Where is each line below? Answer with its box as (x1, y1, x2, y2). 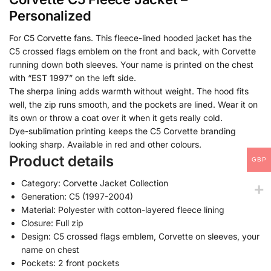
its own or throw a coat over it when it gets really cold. (9, 112, 223, 123)
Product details (9, 152, 114, 170)
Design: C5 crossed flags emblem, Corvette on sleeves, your (21, 230, 260, 241)
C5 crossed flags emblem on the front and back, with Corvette (9, 45, 256, 56)
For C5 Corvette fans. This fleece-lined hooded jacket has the (9, 32, 252, 43)
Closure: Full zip (21, 217, 83, 228)
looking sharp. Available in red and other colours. (9, 139, 201, 149)
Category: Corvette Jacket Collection (21, 177, 168, 188)
